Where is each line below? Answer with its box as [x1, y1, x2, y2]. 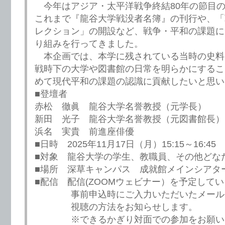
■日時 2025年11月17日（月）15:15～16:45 [35, 139, 216, 150]
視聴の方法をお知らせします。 [35, 202, 197, 212]
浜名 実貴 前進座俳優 [35, 127, 134, 137]
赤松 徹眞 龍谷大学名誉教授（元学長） [35, 101, 206, 112]
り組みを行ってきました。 [35, 39, 143, 49]
